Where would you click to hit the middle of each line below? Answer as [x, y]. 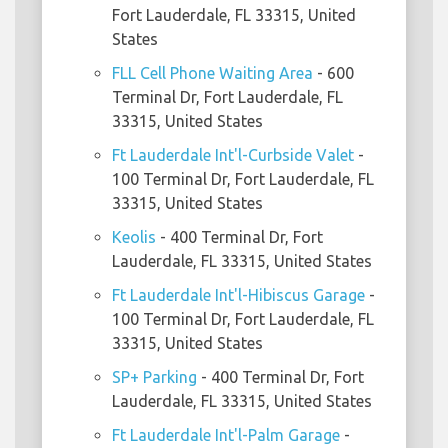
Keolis [134, 237]
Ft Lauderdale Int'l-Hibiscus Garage [238, 295]
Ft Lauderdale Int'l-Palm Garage [226, 435]
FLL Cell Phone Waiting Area [212, 73]
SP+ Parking [154, 377]
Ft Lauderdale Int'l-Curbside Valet [233, 155]
